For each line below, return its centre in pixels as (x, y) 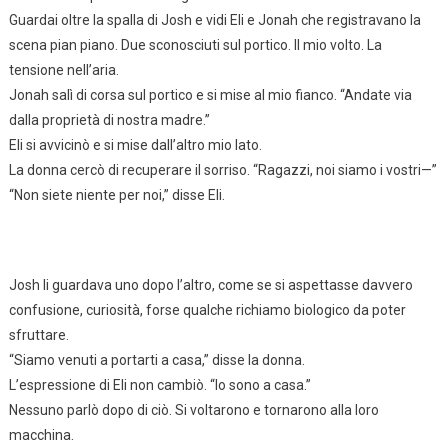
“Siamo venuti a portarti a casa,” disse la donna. (156, 359)
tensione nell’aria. (63, 69)
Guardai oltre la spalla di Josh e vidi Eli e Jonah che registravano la (214, 19)
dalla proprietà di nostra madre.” (109, 119)
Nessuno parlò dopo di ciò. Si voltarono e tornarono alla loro (193, 409)
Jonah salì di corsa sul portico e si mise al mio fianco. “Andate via (210, 94)
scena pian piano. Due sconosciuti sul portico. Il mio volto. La (195, 44)
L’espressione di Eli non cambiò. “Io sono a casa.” (159, 384)
